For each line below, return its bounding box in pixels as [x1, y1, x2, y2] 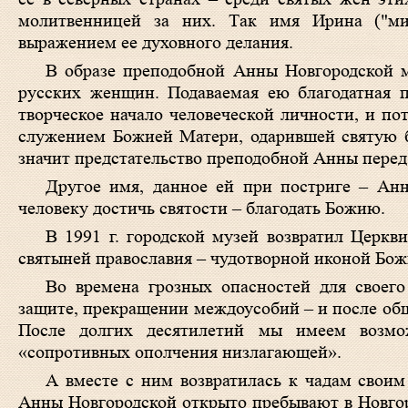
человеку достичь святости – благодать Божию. [18, 199, 385, 219]
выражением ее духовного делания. [18, 33, 293, 53]
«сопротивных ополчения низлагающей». [18, 342, 342, 362]
